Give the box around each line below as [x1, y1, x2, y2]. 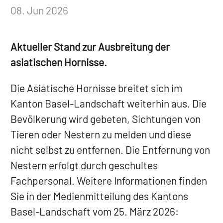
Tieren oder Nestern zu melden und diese [10, 128, 191, 141]
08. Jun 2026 [10, 4, 68, 17]
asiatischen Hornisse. [10, 56, 107, 69]
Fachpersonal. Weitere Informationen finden [10, 174, 207, 187]
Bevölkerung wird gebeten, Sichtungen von [10, 112, 201, 125]
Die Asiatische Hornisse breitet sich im [10, 82, 182, 95]
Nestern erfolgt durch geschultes [10, 159, 158, 172]
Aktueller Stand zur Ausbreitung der [10, 40, 170, 53]
